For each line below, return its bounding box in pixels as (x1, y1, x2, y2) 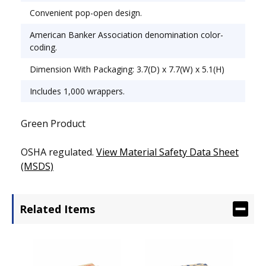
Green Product (21, 116, 85, 130)
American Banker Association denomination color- (30, 28, 223, 40)
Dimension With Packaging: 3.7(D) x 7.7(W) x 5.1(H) (30, 63, 224, 75)
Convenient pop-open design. (30, 7, 142, 18)
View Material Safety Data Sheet (96, 145, 239, 159)
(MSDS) (21, 159, 53, 173)
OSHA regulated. (21, 145, 96, 159)
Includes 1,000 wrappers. (30, 85, 125, 97)
